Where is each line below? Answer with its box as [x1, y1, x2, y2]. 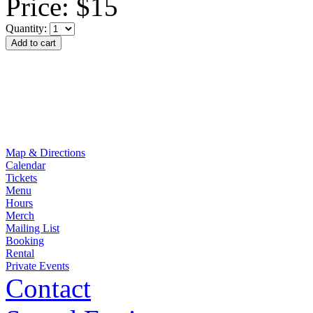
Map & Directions [6, 146, 85, 159]
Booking [6, 234, 44, 247]
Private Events [6, 259, 69, 272]
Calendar [6, 159, 45, 171]
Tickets [6, 171, 37, 184]
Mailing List [6, 221, 59, 234]
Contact [6, 272, 91, 303]
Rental [6, 247, 34, 259]
